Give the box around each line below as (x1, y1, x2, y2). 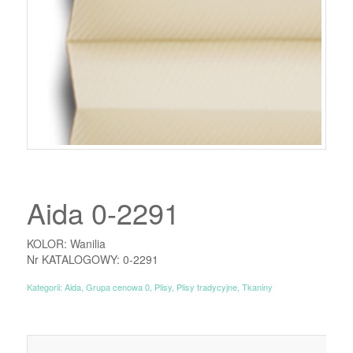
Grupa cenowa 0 (85, 280, 150, 293)
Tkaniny (241, 280, 273, 293)
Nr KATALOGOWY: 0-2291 (26, 251, 158, 267)
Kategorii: (26, 280, 65, 293)
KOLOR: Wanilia (26, 235, 106, 251)
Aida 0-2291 (26, 191, 180, 232)
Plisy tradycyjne (176, 280, 237, 293)
